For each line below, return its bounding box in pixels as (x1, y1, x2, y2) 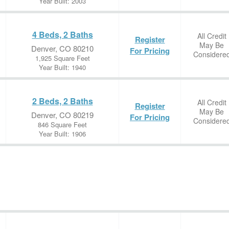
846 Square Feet (38, 120, 87, 129)
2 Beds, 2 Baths (32, 95, 93, 107)
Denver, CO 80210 (31, 43, 94, 54)
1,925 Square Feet (35, 53, 90, 63)
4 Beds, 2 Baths (32, 29, 93, 40)
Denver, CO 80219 (31, 109, 94, 120)
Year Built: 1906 (39, 129, 86, 139)
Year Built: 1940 (39, 62, 86, 72)
